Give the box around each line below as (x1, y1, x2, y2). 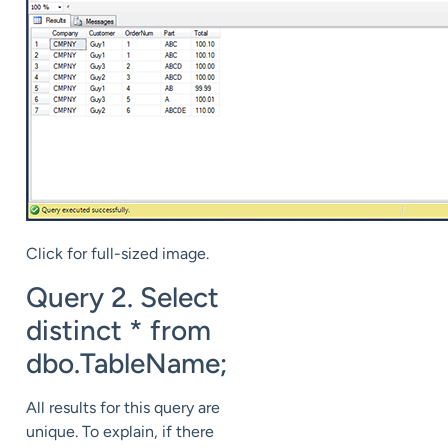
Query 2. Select (26, 279, 219, 314)
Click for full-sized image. (26, 244, 209, 264)
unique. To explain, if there (26, 421, 214, 441)
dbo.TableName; (26, 345, 228, 380)
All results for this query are (26, 397, 220, 417)
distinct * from (26, 312, 211, 347)
